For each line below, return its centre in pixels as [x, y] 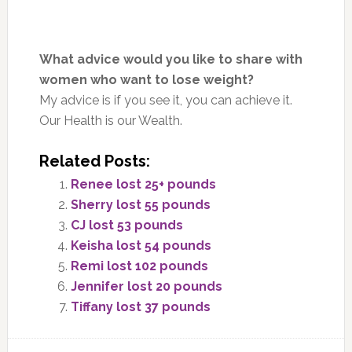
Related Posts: [94, 161]
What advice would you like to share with [170, 59]
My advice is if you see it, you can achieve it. [165, 100]
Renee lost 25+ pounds [143, 184]
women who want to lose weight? [146, 79]
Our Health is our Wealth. [110, 120]
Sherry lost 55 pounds [142, 204]
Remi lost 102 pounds [139, 266]
